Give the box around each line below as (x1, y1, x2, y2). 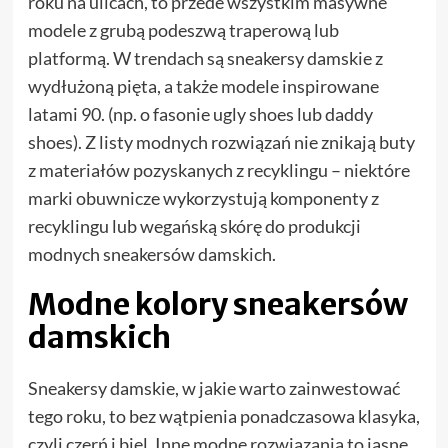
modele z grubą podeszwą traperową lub (27, 19, 339, 42)
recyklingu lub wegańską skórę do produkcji (27, 215, 361, 238)
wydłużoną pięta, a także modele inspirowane (27, 75, 379, 98)
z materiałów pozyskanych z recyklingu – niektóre (27, 159, 410, 182)
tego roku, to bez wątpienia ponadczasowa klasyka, (27, 405, 420, 428)
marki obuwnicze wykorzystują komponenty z (27, 187, 379, 210)
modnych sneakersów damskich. (27, 243, 279, 266)
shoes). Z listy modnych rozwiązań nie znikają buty (27, 131, 415, 154)
